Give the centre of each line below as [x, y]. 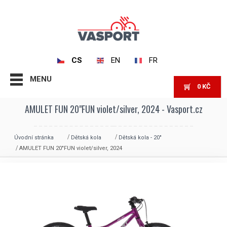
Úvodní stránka [34, 137]
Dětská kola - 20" [140, 137]
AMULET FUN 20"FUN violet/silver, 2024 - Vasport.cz [113, 109]
